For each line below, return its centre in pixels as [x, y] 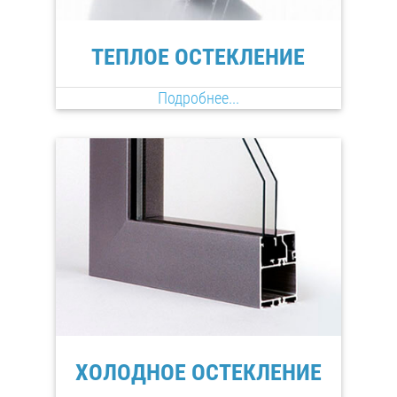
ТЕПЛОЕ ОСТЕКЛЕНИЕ [198, 56]
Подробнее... [198, 98]
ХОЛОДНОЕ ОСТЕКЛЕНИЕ [198, 372]
